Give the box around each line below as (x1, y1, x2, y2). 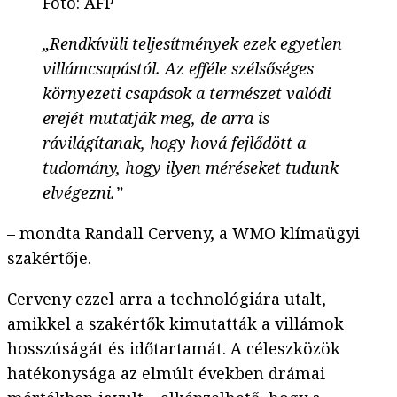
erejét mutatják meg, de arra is (43, 107, 269, 129)
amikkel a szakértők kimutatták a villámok (7, 313, 344, 335)
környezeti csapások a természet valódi (43, 82, 331, 105)
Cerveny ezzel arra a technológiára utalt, (7, 288, 326, 310)
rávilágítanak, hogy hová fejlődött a (43, 132, 306, 154)
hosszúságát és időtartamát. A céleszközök (7, 338, 340, 360)
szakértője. (7, 247, 91, 269)
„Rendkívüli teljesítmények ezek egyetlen (43, 33, 342, 55)
